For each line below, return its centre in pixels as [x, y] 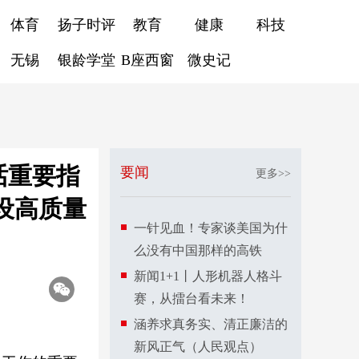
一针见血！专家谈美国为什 [211, 228]
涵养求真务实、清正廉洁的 [211, 324]
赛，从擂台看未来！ [192, 298]
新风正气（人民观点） [198, 347]
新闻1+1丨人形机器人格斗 [208, 276]
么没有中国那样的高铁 [198, 250]
